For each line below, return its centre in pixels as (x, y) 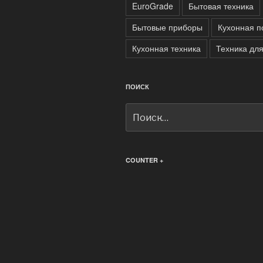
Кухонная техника (166, 48)
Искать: (141, 109)
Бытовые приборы (167, 27)
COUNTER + (144, 160)
